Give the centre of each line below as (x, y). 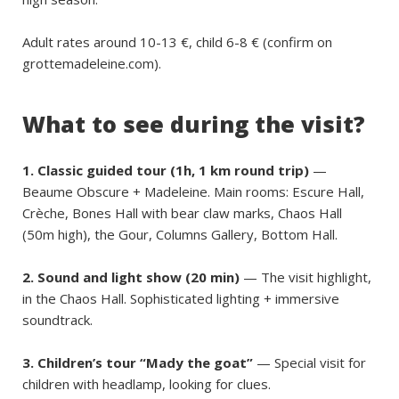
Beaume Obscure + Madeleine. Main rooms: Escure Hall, (193, 191)
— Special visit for (309, 362)
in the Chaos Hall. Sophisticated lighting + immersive (181, 298)
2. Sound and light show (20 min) (131, 277)
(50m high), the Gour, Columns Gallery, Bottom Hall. (180, 234)
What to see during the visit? (194, 124)
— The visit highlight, (305, 277)
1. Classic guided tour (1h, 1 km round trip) (166, 170)
